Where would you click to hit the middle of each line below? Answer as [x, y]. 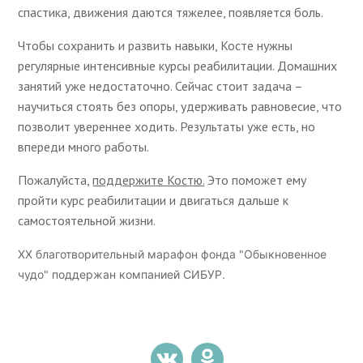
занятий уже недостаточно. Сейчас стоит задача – [160, 85]
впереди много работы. [84, 146]
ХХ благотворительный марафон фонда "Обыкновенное [173, 254]
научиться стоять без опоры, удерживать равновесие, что [180, 106]
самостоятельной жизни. [87, 220]
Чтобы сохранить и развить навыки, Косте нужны [156, 45]
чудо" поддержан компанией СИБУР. [122, 274]
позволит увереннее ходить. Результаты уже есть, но [167, 126]
